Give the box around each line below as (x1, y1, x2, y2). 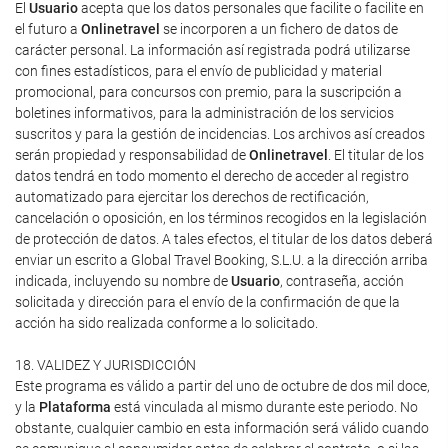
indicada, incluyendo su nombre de (15, 273, 231, 289)
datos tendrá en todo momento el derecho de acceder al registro (15, 168, 409, 184)
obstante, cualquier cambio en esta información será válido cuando (15, 420, 429, 436)
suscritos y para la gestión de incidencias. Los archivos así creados (15, 126, 425, 142)
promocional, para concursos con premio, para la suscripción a (15, 84, 402, 100)
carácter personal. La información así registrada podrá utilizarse (15, 42, 410, 58)
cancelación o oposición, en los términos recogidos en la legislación (15, 210, 427, 226)
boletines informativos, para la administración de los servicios (15, 105, 394, 121)
